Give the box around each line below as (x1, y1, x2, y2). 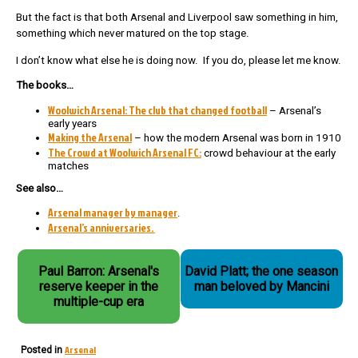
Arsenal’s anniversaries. (48, 220, 155, 236)
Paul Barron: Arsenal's (38, 263, 159, 279)
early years (48, 117, 97, 129)
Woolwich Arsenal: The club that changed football (48, 101, 267, 117)
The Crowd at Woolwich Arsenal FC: (48, 144, 201, 160)
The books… (16, 79, 74, 92)
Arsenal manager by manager (48, 205, 177, 221)
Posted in (21, 344, 65, 356)
